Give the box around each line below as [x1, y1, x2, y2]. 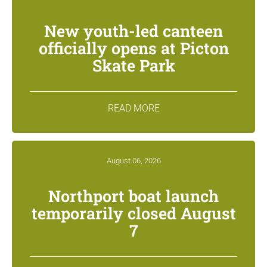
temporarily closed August [31, 202, 236, 223]
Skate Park [92, 54, 175, 76]
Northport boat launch [48, 185, 219, 206]
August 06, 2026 [106, 156, 161, 165]
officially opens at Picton [38, 37, 229, 58]
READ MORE [107, 102, 160, 114]
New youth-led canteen [44, 20, 223, 41]
